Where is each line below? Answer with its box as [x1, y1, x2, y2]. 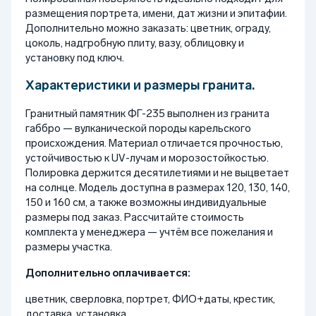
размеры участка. [25, 240, 112, 253]
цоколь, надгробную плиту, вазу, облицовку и [25, 36, 244, 49]
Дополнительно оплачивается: [25, 266, 190, 279]
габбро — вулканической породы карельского [25, 121, 251, 135]
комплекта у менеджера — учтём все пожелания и [25, 225, 273, 238]
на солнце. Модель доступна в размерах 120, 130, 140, [25, 181, 290, 194]
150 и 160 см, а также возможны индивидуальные [25, 195, 267, 209]
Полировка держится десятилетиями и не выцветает [25, 166, 289, 179]
